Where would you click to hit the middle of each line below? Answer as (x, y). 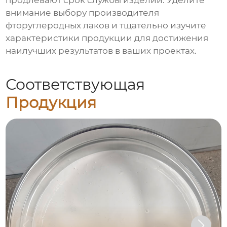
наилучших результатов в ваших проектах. (101, 51)
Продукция (51, 102)
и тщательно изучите (158, 26)
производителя (124, 13)
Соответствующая (75, 84)
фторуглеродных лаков (58, 26)
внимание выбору (47, 13)
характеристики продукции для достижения (107, 38)
